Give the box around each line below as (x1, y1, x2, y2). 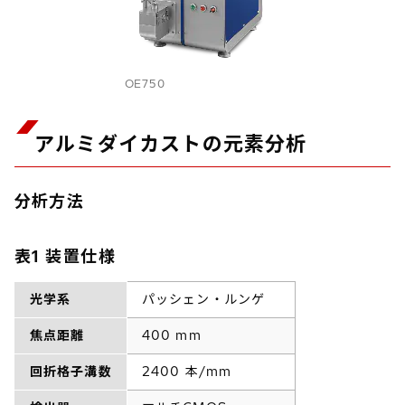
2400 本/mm (142, 363, 232, 380)
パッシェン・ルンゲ (142, 290, 266, 307)
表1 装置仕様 (14, 245, 117, 267)
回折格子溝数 (30, 363, 112, 380)
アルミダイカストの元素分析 (34, 130, 307, 156)
